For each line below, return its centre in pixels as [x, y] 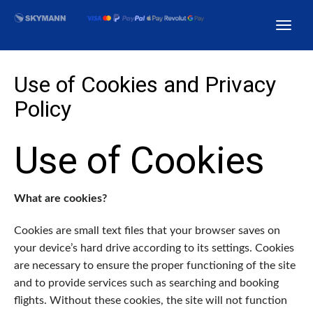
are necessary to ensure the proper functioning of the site [155, 265]
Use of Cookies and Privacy [145, 85]
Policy [43, 109]
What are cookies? [60, 198]
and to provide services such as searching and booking [146, 283]
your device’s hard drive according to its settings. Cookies [154, 248]
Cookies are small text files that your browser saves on [147, 230]
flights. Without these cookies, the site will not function [151, 300]
